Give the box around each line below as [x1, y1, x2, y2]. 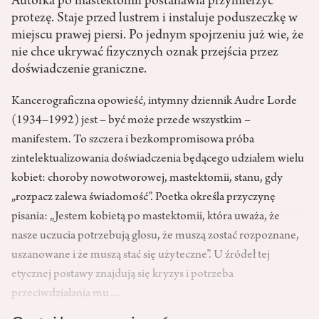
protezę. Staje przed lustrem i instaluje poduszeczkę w [11, 11, 298, 26]
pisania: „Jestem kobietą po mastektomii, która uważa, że [11, 211, 280, 224]
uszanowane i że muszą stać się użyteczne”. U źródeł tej [11, 249, 270, 263]
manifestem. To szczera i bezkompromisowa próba [11, 134, 254, 147]
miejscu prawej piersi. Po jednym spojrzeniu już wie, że [11, 28, 303, 43]
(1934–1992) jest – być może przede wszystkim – [11, 115, 251, 128]
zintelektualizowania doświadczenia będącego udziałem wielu [11, 153, 304, 167]
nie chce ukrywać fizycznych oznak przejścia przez [11, 46, 278, 61]
